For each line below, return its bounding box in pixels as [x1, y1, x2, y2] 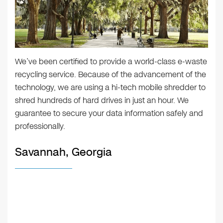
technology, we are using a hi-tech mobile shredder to [15, 82, 206, 94]
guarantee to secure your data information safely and [15, 108, 203, 119]
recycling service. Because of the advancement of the [15, 69, 206, 81]
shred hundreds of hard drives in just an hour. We [15, 95, 189, 107]
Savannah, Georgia [15, 144, 112, 160]
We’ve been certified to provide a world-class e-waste [15, 56, 207, 68]
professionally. [15, 120, 65, 132]
